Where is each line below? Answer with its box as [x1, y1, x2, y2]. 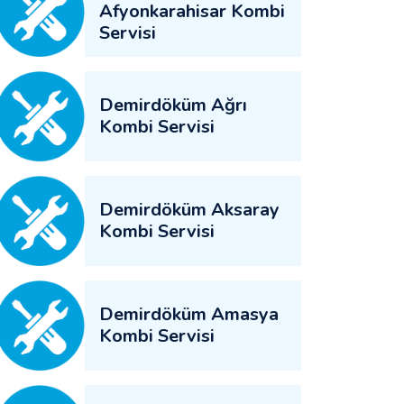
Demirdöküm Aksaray [99, 197, 280, 222]
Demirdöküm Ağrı [99, 93, 247, 117]
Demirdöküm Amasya [99, 302, 279, 326]
